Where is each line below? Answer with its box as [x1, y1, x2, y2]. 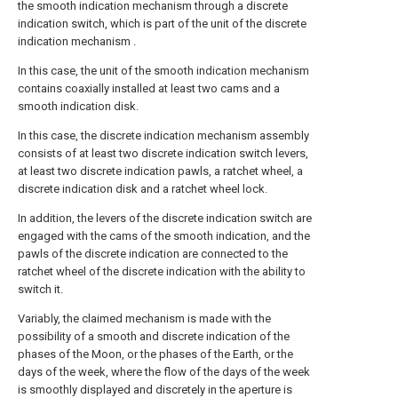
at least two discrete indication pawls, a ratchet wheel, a [18, 164, 303, 178]
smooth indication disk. [18, 99, 139, 113]
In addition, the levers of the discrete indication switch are [18, 211, 312, 225]
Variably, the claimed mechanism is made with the [18, 312, 271, 325]
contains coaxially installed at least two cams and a [18, 82, 280, 95]
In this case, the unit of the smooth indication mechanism [18, 64, 309, 77]
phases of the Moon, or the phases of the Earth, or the [18, 347, 293, 361]
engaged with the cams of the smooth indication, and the [18, 229, 310, 243]
